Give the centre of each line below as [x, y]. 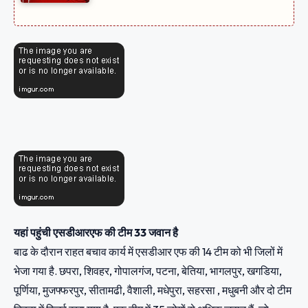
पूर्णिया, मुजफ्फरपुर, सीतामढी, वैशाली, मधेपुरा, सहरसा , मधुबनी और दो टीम [153, 290]
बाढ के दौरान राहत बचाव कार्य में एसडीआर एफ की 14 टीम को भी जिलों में [148, 252]
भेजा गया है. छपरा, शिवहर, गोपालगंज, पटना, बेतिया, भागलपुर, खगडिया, [148, 271]
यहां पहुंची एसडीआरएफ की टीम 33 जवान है [96, 233]
